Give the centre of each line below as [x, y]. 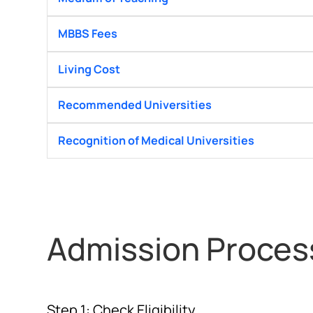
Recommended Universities [135, 105]
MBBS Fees [88, 34]
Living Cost [89, 70]
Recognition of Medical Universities [156, 141]
